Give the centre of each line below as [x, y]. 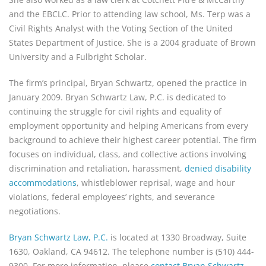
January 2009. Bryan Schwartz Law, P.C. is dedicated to [117, 97]
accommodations [43, 182]
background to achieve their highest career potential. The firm [133, 140]
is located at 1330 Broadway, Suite [177, 237]
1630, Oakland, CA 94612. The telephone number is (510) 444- [132, 251]
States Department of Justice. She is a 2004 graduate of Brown [132, 42]
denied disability [218, 168]
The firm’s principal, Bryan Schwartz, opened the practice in [128, 83]
